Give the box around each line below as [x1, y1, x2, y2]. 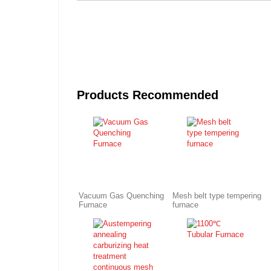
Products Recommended [77, 88, 219, 102]
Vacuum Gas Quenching [79, 191, 165, 200]
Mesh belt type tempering [172, 191, 262, 200]
